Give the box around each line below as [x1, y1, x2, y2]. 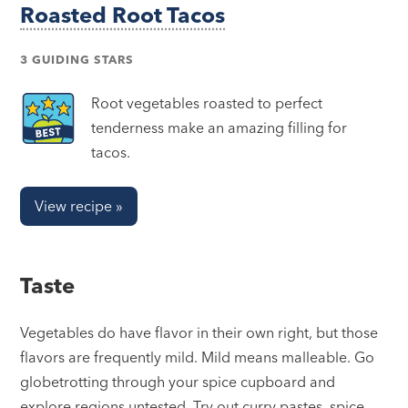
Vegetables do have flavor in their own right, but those [20, 323, 379, 342]
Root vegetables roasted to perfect [91, 94, 323, 113]
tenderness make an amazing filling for [91, 118, 348, 138]
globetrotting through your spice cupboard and [20, 372, 336, 392]
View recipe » [35, 197, 124, 216]
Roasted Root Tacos [20, 2, 226, 29]
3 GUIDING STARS [20, 52, 135, 67]
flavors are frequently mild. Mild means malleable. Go [20, 348, 375, 367]
